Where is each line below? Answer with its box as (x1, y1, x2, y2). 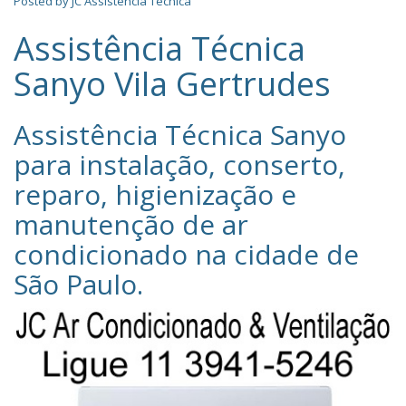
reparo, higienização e (14, 176, 296, 213)
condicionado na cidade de (14, 236, 359, 273)
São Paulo (14, 266, 137, 303)
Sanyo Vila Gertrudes (14, 62, 331, 106)
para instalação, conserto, (14, 146, 345, 183)
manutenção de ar (14, 206, 248, 243)
